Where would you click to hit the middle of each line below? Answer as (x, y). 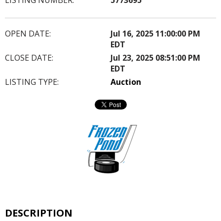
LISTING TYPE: (32, 82)
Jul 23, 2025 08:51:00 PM (155, 57)
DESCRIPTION (39, 213)
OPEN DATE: (28, 33)
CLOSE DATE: (29, 57)
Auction (126, 82)
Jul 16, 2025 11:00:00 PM (155, 33)
